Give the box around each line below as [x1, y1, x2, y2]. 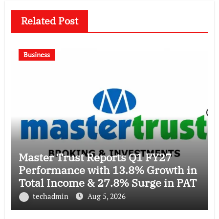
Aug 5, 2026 [87, 191, 126, 201]
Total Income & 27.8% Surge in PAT [18, 175, 197, 190]
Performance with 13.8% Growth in [18, 162, 197, 177]
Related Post [21, 14, 78, 27]
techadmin [32, 191, 70, 201]
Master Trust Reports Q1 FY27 [18, 150, 172, 164]
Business [23, 49, 50, 59]
